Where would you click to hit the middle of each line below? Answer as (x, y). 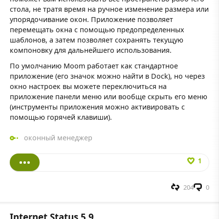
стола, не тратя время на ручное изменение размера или (109, 9)
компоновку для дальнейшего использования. (91, 50)
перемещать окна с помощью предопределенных (97, 30)
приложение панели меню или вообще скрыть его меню (109, 96)
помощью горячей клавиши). (61, 117)
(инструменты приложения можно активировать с (97, 107)
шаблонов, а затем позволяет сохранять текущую (97, 40)
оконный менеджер (58, 138)
